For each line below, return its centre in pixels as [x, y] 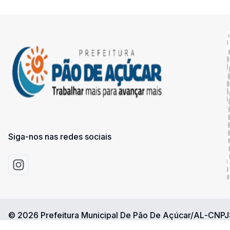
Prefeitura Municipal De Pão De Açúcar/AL [122, 215]
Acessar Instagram [51, 169]
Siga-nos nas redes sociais [60, 137]
